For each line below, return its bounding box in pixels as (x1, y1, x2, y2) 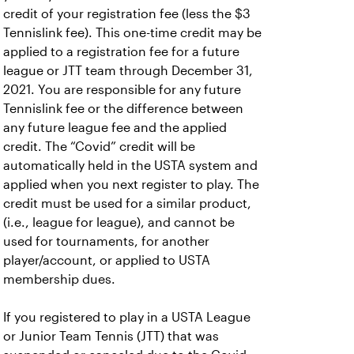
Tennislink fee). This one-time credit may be (3, 26, 262, 40)
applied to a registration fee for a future (3, 45, 239, 58)
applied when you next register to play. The (3, 178, 259, 191)
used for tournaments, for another (3, 235, 209, 248)
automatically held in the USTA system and (3, 159, 258, 172)
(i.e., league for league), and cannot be (3, 216, 235, 229)
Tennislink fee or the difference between (3, 102, 243, 115)
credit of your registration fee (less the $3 (3, 7, 250, 21)
